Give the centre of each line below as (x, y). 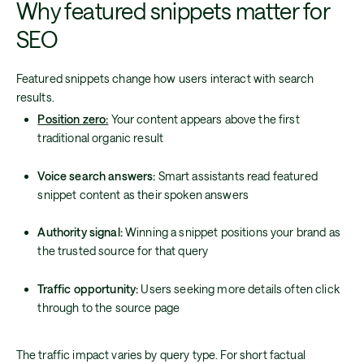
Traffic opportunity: (88, 288)
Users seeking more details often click (239, 288)
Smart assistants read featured (236, 175)
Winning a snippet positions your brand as (231, 232)
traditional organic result (101, 138)
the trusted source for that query (123, 251)
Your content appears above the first (204, 119)
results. (35, 97)
